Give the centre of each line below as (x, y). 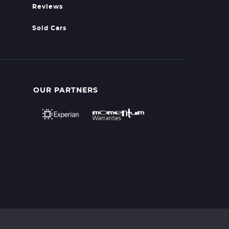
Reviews (47, 7)
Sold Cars (49, 28)
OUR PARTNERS (66, 90)
